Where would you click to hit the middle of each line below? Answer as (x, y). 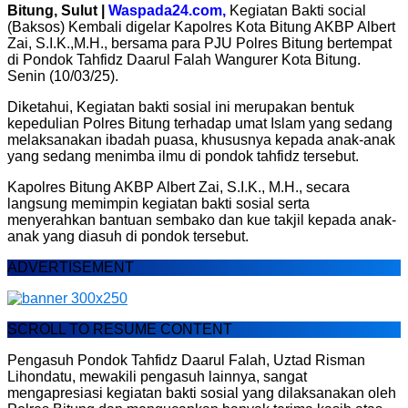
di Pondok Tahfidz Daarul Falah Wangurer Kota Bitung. (184, 59)
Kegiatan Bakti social (296, 10)
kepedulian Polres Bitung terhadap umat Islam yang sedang (200, 123)
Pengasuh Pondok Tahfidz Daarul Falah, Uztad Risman (186, 360)
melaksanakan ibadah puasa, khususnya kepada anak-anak (201, 139)
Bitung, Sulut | (58, 10)
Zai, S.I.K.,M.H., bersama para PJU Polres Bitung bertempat (199, 43)
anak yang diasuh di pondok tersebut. (128, 236)
